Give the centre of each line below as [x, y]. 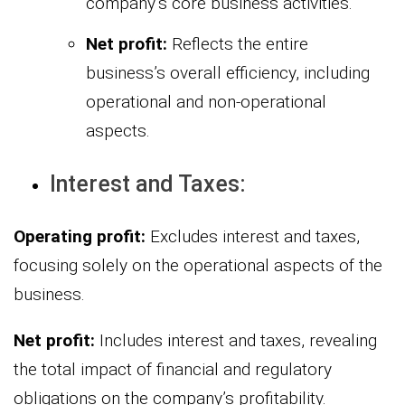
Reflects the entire [238, 44]
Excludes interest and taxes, [253, 237]
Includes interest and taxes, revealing [236, 341]
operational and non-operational [206, 102]
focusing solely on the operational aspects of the [198, 266]
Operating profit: [80, 237]
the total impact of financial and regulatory [173, 370]
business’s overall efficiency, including [228, 73]
